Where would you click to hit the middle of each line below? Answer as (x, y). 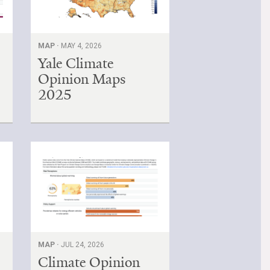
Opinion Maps (82, 79)
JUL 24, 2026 (83, 244)
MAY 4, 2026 (82, 46)
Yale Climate (76, 63)
